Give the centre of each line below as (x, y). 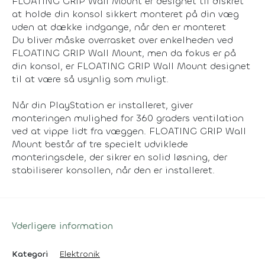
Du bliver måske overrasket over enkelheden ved (122, 40)
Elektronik (80, 254)
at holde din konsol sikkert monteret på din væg (125, 14)
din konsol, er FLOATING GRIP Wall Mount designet (131, 66)
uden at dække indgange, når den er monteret (119, 27)
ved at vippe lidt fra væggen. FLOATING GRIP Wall (129, 131)
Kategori (30, 254)
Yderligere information (62, 225)
